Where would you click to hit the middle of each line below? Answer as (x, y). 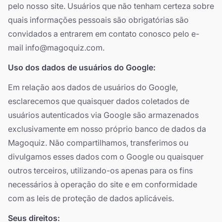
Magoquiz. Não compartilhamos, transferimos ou (98, 143)
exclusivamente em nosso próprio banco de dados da (107, 129)
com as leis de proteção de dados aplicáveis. (91, 198)
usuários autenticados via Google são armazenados (103, 115)
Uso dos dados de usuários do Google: (82, 67)
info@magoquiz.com (64, 48)
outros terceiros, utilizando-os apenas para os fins (100, 170)
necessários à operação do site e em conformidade (103, 184)
